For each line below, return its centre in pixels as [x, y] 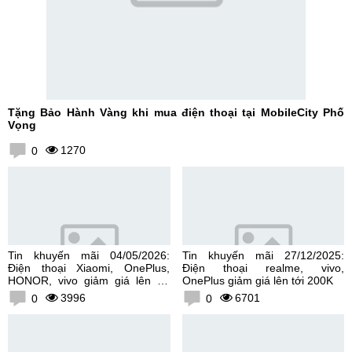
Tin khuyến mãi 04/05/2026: [89, 255]
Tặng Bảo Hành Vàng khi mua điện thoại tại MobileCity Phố [176, 112]
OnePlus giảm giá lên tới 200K [257, 280]
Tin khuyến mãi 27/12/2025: [263, 255]
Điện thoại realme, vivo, [263, 268]
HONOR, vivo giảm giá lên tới [89, 280]
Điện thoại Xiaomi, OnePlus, [89, 268]
